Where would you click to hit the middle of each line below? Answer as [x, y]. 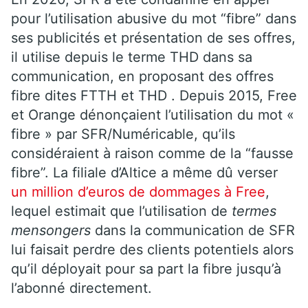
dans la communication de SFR [193, 230]
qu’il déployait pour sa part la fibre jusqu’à [146, 268]
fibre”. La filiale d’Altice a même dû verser [144, 172]
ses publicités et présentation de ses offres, [153, 37]
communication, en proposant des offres [142, 76]
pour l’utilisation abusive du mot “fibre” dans [154, 18]
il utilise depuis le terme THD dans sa [132, 57]
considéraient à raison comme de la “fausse [152, 153]
